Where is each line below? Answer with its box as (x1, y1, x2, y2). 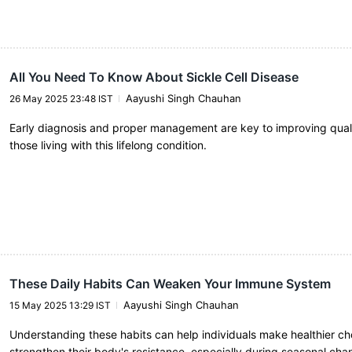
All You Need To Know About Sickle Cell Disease (9, 68, 299, 85)
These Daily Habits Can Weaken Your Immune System (9, 276, 331, 292)
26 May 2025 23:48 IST (9, 92, 113, 104)
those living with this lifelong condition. (9, 137, 207, 152)
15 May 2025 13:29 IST (9, 299, 111, 312)
